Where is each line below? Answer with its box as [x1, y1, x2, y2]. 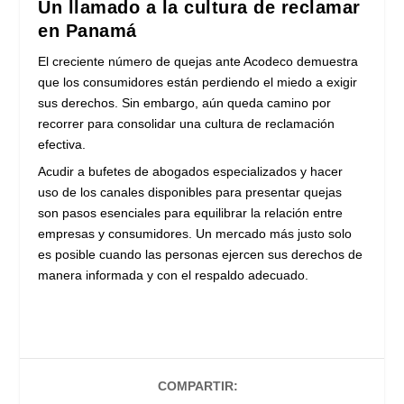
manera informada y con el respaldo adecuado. [38, 268, 309, 283]
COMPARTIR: [157, 379, 238, 394]
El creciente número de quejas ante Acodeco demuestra [38, 54, 359, 69]
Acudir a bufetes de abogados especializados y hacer [38, 164, 344, 179]
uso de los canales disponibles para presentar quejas [38, 185, 343, 200]
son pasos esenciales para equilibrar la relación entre [38, 206, 344, 221]
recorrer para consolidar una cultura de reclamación [38, 116, 335, 132]
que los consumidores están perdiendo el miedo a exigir [38, 75, 358, 90]
